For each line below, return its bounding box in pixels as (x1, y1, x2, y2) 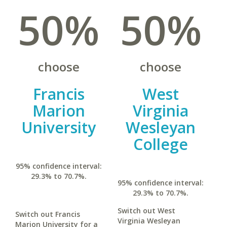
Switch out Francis (15, 209, 80, 219)
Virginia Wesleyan (117, 216, 180, 225)
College (133, 134, 188, 155)
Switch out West (117, 206, 175, 215)
